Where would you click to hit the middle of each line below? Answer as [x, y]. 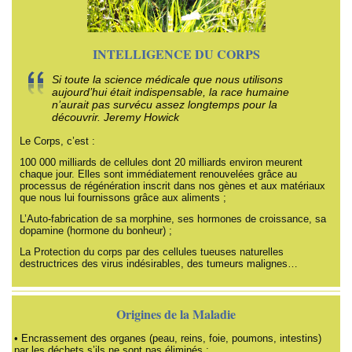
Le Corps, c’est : [58, 141]
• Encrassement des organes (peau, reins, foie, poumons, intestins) [168, 339]
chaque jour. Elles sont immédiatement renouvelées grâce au [159, 174]
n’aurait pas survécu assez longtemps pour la [165, 105]
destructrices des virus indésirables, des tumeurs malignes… [159, 264]
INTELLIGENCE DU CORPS [176, 54]
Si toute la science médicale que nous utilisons [168, 80]
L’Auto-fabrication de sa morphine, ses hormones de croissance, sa [173, 219]
